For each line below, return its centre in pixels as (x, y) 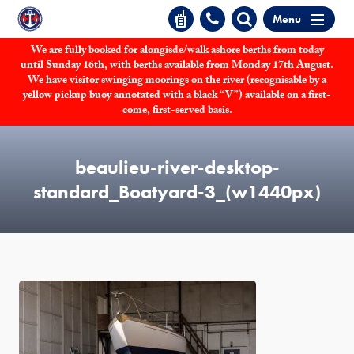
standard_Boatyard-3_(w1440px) (177, 192)
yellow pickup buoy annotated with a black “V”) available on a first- (177, 96)
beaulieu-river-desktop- (177, 167)
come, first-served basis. (177, 111)
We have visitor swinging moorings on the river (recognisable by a (177, 81)
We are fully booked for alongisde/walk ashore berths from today (177, 51)
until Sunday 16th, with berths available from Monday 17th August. (177, 66)
